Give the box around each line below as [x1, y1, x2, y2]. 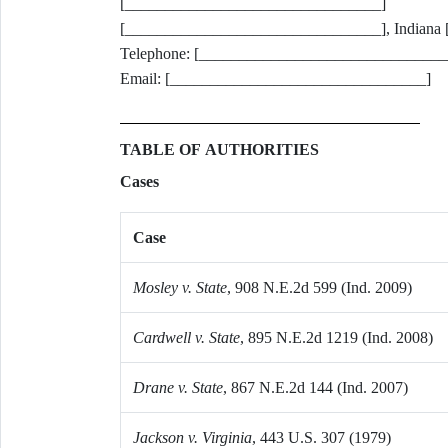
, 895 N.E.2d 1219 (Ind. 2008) [239, 329, 433, 346]
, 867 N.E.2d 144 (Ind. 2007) [222, 379, 408, 396]
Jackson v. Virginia [132, 429, 252, 446]
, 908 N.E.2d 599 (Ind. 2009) [226, 279, 412, 296]
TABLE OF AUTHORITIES [119, 141, 319, 158]
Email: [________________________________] [119, 70, 431, 87]
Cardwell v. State [132, 329, 240, 346]
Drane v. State [132, 379, 223, 396]
